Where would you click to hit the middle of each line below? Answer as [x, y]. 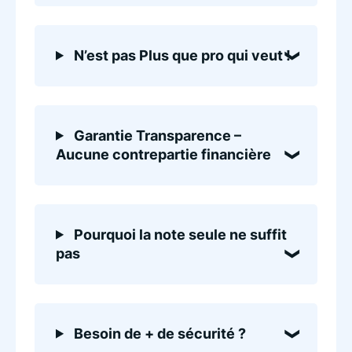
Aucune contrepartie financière [163, 154]
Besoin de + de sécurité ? [159, 333]
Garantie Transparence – [156, 135]
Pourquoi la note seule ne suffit [179, 234]
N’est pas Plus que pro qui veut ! [181, 55]
